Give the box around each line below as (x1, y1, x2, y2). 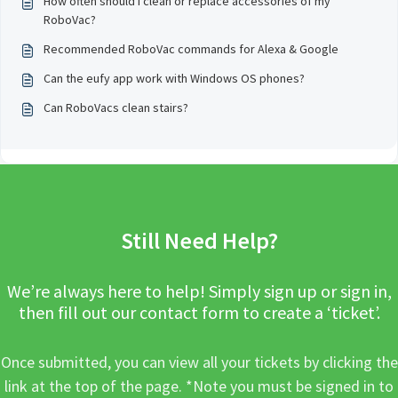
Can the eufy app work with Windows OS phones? (44, 70, 305, 86)
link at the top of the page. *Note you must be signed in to (4, 376, 394, 396)
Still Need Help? (120, 226, 278, 255)
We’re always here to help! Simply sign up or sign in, (6, 280, 392, 302)
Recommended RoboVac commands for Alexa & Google (44, 41, 338, 57)
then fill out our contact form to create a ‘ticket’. (18, 301, 380, 323)
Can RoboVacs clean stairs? (44, 99, 188, 115)
